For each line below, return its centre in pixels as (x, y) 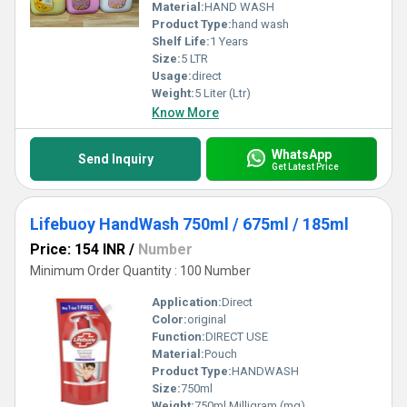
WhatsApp (301, 154)
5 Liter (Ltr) (223, 93)
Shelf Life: (181, 41)
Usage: (172, 76)
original (207, 319)
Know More (185, 113)
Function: (179, 337)
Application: (187, 302)
